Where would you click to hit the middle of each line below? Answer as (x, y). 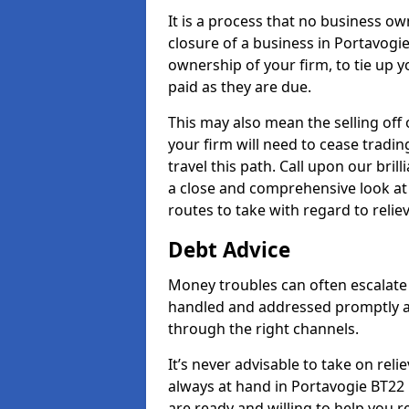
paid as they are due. (240, 87)
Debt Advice (229, 250)
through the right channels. (263, 329)
